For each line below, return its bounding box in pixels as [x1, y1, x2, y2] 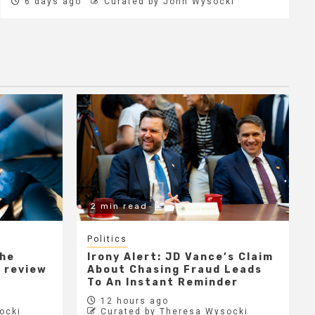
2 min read [90, 200, 148, 211]
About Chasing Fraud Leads [86, 263, 262, 276]
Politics [86, 233, 127, 244]
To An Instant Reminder [86, 276, 238, 288]
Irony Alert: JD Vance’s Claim [86, 250, 274, 263]
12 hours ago [96, 295, 169, 306]
